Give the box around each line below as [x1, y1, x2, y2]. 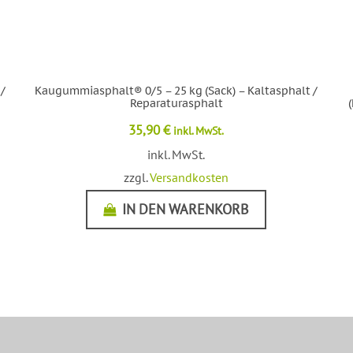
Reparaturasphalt [129, 95, 223, 110]
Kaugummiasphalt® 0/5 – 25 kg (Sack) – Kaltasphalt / [35, 83, 318, 98]
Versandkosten [150, 169, 229, 185]
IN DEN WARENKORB [122, 199, 250, 218]
